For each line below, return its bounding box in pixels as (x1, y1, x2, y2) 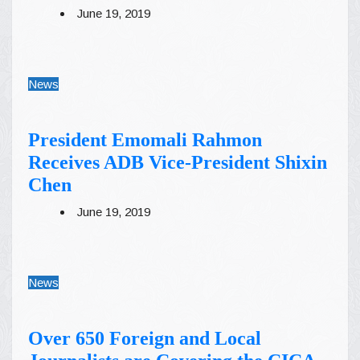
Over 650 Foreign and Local (28, 327, 261, 349)
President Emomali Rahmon (28, 129, 262, 150)
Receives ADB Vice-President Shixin (28, 151, 327, 173)
